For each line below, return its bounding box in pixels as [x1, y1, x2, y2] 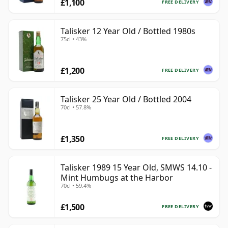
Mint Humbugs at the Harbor [61, 172, 173, 184]
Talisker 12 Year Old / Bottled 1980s [61, 25, 195, 37]
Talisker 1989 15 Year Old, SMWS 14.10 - [61, 162, 212, 174]
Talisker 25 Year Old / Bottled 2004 [61, 94, 191, 105]
